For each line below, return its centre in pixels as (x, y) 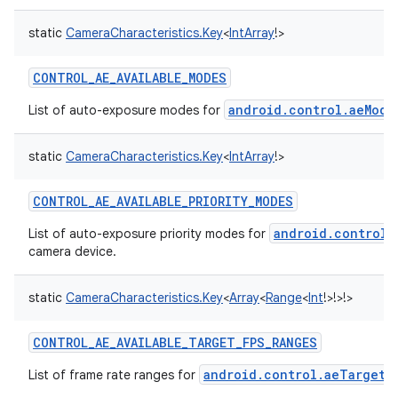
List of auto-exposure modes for (126, 110)
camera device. (72, 251)
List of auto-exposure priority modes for (149, 234)
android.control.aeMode (312, 110)
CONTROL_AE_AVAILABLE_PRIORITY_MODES (163, 201)
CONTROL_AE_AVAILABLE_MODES (130, 78)
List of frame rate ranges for (114, 375)
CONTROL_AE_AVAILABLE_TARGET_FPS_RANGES (175, 342)
